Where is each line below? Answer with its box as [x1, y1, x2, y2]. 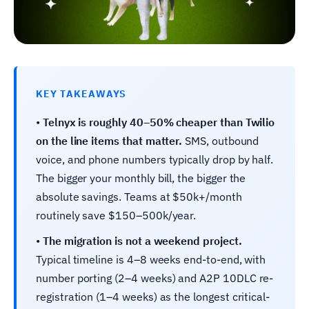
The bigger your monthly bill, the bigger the [36, 170, 246, 185]
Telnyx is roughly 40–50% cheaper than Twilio [42, 114, 275, 129]
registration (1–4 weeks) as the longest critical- [36, 289, 270, 303]
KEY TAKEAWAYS [36, 87, 127, 100]
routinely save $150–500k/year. [36, 208, 197, 222]
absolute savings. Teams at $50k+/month [36, 189, 242, 203]
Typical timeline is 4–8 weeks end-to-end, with [36, 252, 266, 266]
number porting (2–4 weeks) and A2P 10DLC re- [36, 270, 274, 285]
